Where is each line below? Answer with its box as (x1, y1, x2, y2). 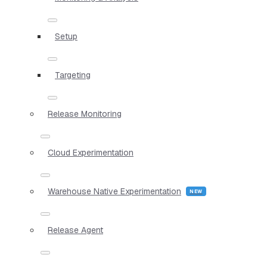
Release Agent (48, 224, 103, 235)
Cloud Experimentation (48, 147, 133, 158)
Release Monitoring (48, 108, 122, 119)
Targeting (55, 69, 91, 80)
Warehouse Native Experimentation (48, 185, 181, 197)
